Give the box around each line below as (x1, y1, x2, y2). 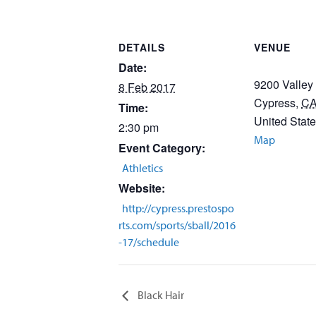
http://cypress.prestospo (122, 201, 234, 215)
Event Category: (119, 140, 205, 156)
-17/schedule (119, 235, 179, 249)
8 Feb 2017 (119, 79, 176, 95)
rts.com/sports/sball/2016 (119, 218, 236, 232)
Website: (119, 180, 165, 196)
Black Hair (135, 287, 184, 302)
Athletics (122, 161, 163, 175)
